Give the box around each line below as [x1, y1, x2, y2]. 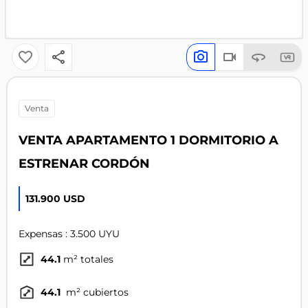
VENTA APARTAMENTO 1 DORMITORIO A [18, 133, 278, 148]
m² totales [63, 253, 113, 266]
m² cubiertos [63, 286, 129, 299]
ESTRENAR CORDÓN [18, 156, 150, 171]
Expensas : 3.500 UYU [18, 228, 120, 241]
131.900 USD [25, 192, 85, 206]
